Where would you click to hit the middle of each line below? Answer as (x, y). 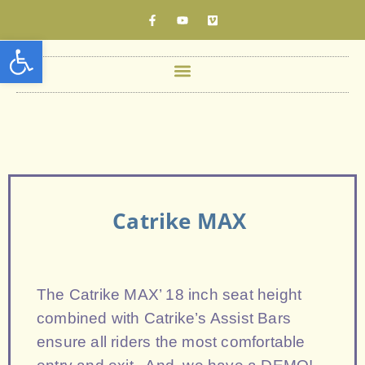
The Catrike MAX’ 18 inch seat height (169, 295)
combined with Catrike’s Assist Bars (164, 318)
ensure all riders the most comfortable (171, 342)
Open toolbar (51, 48)
